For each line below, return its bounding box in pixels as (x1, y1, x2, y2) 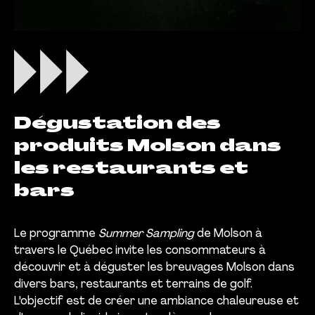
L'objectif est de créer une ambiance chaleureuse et (14, 296, 299, 308)
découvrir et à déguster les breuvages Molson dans (14, 262, 295, 274)
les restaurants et (14, 161, 248, 179)
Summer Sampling (98, 229, 194, 240)
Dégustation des (14, 116, 221, 134)
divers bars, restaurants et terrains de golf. (14, 279, 252, 291)
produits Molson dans (14, 139, 281, 156)
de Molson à (194, 229, 262, 240)
